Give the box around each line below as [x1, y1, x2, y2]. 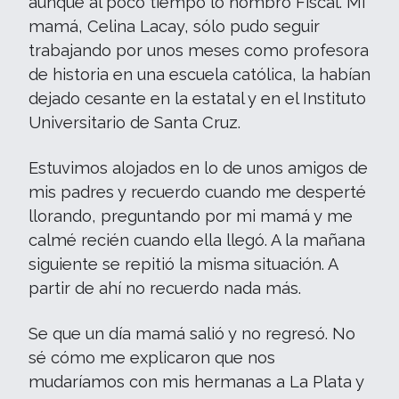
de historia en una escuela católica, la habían [28, 65, 370, 84]
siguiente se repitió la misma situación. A [28, 255, 338, 273]
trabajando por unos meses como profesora [28, 41, 369, 60]
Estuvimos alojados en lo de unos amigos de [28, 159, 368, 177]
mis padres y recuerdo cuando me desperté [28, 183, 366, 201]
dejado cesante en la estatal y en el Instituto [28, 89, 366, 108]
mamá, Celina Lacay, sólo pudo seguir [28, 17, 320, 36]
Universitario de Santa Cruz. [28, 113, 240, 132]
